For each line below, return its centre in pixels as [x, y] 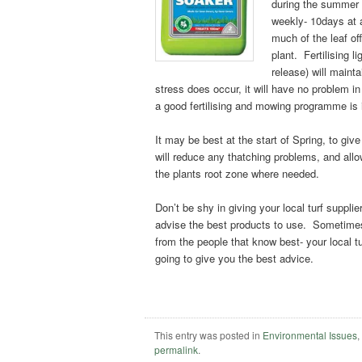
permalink [177, 350]
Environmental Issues [310, 335]
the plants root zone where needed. [238, 173]
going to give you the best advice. [235, 259]
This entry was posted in [209, 335]
